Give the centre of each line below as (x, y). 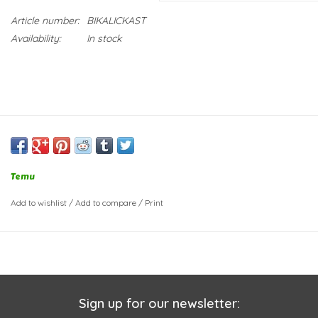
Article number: (45, 21)
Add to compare (107, 203)
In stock (104, 39)
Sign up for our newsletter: (159, 304)
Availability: (36, 39)
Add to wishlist (39, 203)
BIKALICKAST (116, 21)
